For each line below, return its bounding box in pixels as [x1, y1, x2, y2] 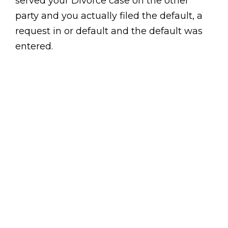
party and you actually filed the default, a [15, 10, 203, 21]
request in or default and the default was [15, 25, 203, 37]
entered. [15, 41, 53, 52]
